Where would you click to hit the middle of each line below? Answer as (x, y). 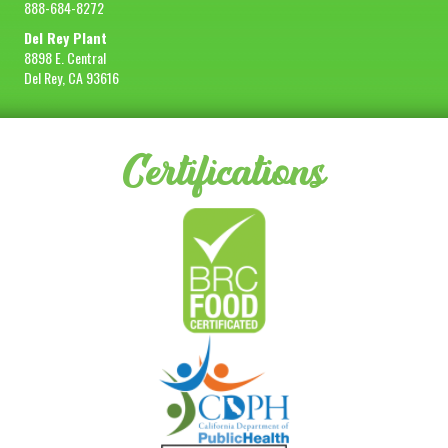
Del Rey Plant (65, 37)
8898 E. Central (65, 57)
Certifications (224, 172)
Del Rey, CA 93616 (71, 77)
